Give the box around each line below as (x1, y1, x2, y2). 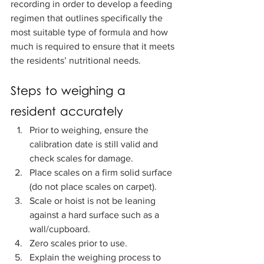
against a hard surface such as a (29, 210, 161, 220)
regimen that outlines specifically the (11, 13, 165, 24)
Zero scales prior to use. (29, 238, 132, 249)
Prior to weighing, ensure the (29, 125, 151, 136)
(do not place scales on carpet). (29, 181, 159, 192)
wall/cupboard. (29, 224, 95, 235)
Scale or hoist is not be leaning (29, 196, 158, 206)
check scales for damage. (29, 153, 136, 164)
